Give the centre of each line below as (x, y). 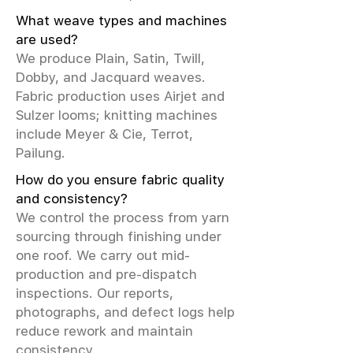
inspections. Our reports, (95, 293)
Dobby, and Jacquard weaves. (111, 77)
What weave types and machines (121, 20)
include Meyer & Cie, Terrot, (104, 134)
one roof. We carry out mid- (103, 255)
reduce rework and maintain (104, 331)
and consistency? (72, 199)
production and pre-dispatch (106, 274)
